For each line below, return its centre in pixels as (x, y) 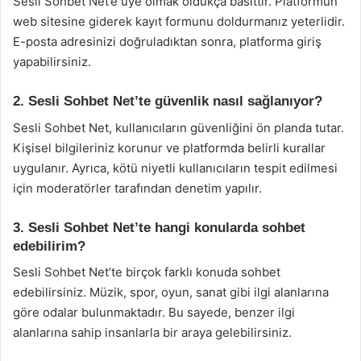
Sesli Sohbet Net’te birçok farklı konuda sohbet (147, 272)
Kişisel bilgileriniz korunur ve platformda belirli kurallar (169, 147)
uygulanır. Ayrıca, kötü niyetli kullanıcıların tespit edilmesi (175, 168)
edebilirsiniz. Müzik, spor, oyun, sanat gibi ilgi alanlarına (171, 292)
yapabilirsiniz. (52, 62)
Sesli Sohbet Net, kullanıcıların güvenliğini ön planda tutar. (178, 127)
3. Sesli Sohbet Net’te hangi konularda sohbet (159, 227)
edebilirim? (49, 246)
